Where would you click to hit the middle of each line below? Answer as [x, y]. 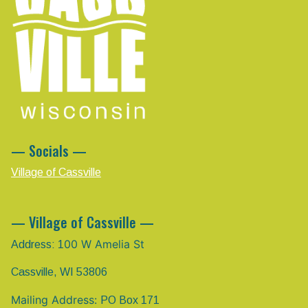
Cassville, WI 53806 [59, 272]
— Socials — [49, 150]
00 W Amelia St [104, 244]
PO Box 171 [130, 300]
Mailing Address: [56, 299]
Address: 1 [37, 244]
